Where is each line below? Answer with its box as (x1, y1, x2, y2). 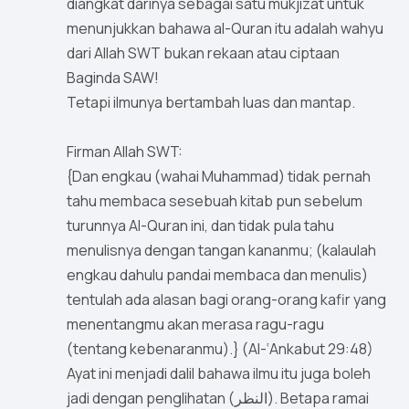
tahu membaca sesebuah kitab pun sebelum (67, 191, 362, 212)
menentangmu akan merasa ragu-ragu (67, 314, 324, 335)
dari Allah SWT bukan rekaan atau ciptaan (67, 43, 340, 64)
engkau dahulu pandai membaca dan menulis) (67, 265, 368, 286)
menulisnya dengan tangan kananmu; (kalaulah (67, 240, 376, 261)
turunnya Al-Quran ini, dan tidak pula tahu (67, 215, 334, 236)
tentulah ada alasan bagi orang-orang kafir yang (67, 289, 386, 310)
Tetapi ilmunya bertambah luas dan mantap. (67, 92, 355, 113)
